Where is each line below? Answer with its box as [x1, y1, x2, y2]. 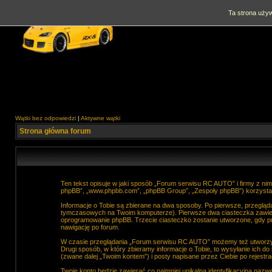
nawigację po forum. [61, 223, 120, 231]
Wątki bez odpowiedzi [15, 115, 76, 121]
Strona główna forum [19, 127, 91, 135]
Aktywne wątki [81, 115, 120, 121]
